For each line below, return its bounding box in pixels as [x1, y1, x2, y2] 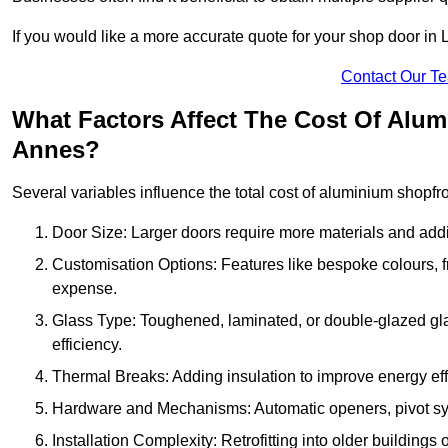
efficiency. [52, 336, 122, 354]
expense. [52, 280, 117, 298]
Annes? [12, 136, 100, 164]
